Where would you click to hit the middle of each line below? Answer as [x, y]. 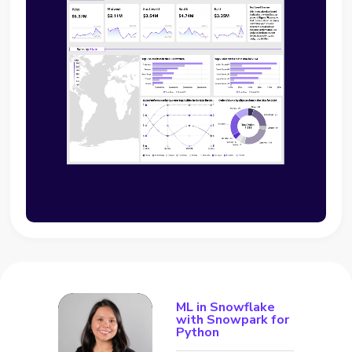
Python [198, 333]
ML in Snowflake [225, 308]
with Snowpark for [233, 320]
